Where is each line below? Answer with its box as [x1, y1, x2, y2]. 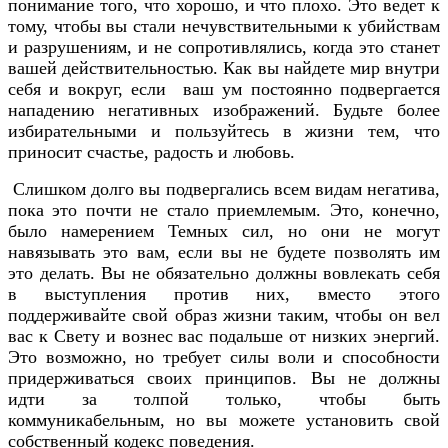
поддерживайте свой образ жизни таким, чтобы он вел [8, 304, 440, 325]
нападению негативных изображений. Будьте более [8, 99, 440, 120]
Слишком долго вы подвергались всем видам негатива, [8, 178, 440, 199]
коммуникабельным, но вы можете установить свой [8, 409, 440, 430]
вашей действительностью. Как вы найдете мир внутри [8, 57, 440, 78]
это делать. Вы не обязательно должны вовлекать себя [8, 262, 440, 283]
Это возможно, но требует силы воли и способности [8, 346, 440, 367]
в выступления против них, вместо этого [8, 283, 440, 304]
